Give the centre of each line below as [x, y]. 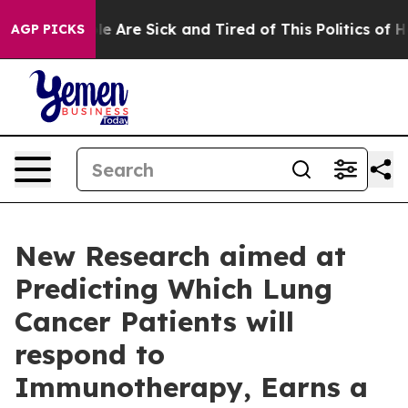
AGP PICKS [48, 29]
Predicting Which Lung [173, 289]
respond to [90, 354]
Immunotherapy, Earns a [191, 387]
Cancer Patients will [154, 321]
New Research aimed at [180, 256]
